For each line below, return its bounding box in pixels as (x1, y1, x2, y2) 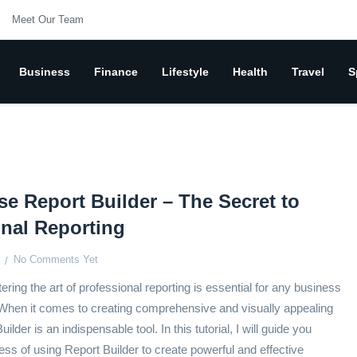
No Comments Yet (14, 253, 99, 266)
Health (233, 65, 268, 78)
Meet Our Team (12, 14, 84, 25)
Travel (292, 65, 324, 78)
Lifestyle (162, 65, 209, 78)
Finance (94, 65, 138, 78)
